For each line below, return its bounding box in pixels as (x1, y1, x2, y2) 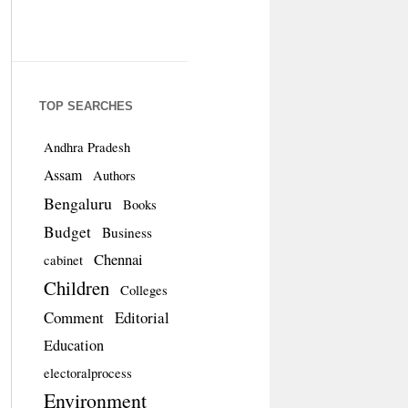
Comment (43, 307, 104, 328)
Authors (92, 167, 136, 184)
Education (43, 335, 104, 355)
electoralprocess (43, 364, 132, 382)
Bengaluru (43, 192, 112, 214)
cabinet (43, 251, 83, 269)
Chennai (93, 249, 143, 270)
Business (101, 223, 152, 241)
